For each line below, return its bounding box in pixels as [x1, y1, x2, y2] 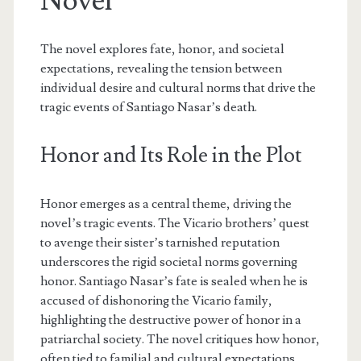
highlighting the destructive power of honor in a [39, 312, 301, 329]
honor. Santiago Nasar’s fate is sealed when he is [39, 273, 308, 290]
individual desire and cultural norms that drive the [39, 80, 316, 97]
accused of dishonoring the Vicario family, [39, 293, 272, 309]
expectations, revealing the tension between [39, 60, 282, 77]
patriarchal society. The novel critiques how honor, [39, 331, 320, 348]
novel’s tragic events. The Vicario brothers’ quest [39, 215, 309, 232]
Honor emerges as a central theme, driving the [39, 196, 292, 213]
